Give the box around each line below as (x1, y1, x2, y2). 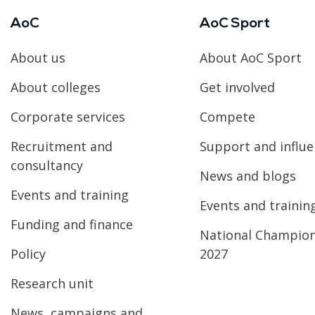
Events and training (11, 186, 129, 203)
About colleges (11, 78, 101, 96)
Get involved (199, 78, 275, 96)
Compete (199, 108, 255, 125)
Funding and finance (11, 215, 133, 233)
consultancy (11, 156, 83, 174)
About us (11, 49, 65, 66)
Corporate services (11, 108, 125, 125)
